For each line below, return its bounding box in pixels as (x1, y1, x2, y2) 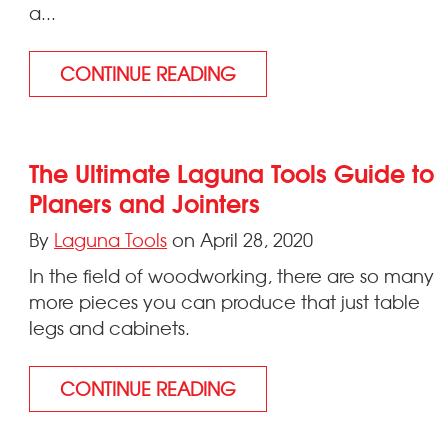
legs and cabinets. (29, 313, 191, 341)
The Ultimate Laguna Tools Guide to (29, 152, 435, 191)
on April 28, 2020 (167, 225, 314, 253)
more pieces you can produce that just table (29, 287, 421, 315)
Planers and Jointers (29, 182, 261, 221)
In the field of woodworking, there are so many (29, 261, 435, 289)
